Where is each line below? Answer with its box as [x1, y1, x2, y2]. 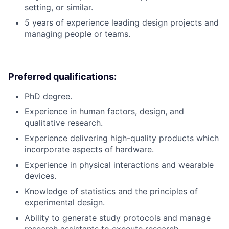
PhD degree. [25, 91, 72, 102]
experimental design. [25, 197, 105, 208]
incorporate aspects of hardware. [25, 144, 154, 155]
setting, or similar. [25, 2, 93, 13]
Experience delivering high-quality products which [25, 133, 219, 144]
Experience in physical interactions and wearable [25, 159, 214, 170]
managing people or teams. [25, 29, 130, 39]
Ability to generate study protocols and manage [25, 213, 211, 223]
